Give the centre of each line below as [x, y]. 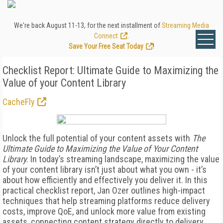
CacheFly [19, 102]
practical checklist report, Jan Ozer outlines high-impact [104, 190]
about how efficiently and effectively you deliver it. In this [105, 180]
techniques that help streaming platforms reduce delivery [106, 201]
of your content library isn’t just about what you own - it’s [105, 169]
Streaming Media [185, 25]
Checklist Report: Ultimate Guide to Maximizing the [111, 70]
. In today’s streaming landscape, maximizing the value [123, 159]
